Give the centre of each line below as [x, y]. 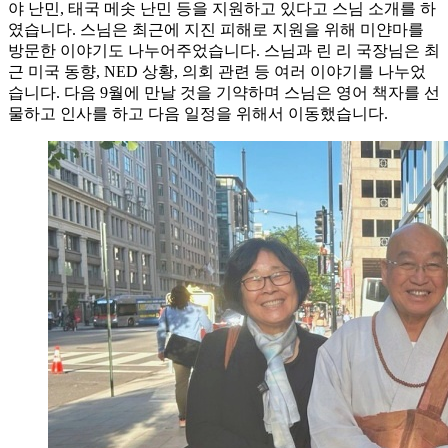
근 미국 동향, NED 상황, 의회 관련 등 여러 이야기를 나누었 [217, 71]
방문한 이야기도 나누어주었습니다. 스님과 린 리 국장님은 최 [224, 50]
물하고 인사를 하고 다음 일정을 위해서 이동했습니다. [198, 113]
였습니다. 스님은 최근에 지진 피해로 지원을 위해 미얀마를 [216, 29]
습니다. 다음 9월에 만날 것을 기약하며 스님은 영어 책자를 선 [224, 92]
